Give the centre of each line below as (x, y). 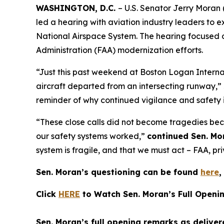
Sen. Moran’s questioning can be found (118, 172)
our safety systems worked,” (91, 136)
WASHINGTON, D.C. (77, 8)
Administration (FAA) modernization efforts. (119, 50)
